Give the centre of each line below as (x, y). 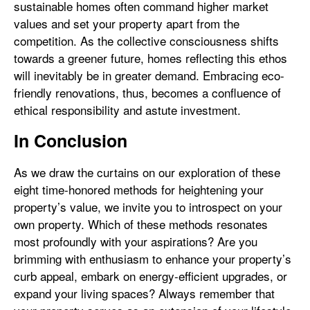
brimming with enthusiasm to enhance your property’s (153, 258)
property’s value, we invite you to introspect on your (148, 207)
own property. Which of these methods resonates (141, 224)
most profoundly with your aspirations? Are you (136, 241)
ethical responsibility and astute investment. (127, 110)
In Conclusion (71, 140)
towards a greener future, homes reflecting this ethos (151, 58)
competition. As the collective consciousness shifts (146, 40)
